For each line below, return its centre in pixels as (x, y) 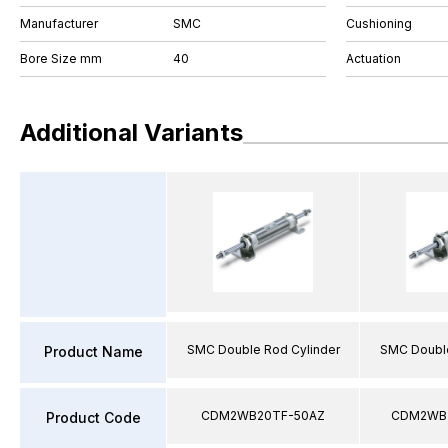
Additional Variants (131, 132)
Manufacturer (59, 23)
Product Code (93, 417)
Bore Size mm (61, 58)
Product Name (93, 351)
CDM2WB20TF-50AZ (263, 415)
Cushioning (379, 23)
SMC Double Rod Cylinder (263, 349)
